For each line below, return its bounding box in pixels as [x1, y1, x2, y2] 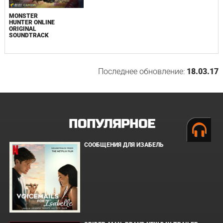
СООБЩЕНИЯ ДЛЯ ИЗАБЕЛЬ [84, 141, 164, 149]
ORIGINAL [8, 25, 36, 33]
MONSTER [8, 12, 38, 20]
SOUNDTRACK [8, 32, 49, 39]
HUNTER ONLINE [8, 19, 55, 26]
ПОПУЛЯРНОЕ [68, 117, 155, 132]
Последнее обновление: [98, 67, 187, 77]
